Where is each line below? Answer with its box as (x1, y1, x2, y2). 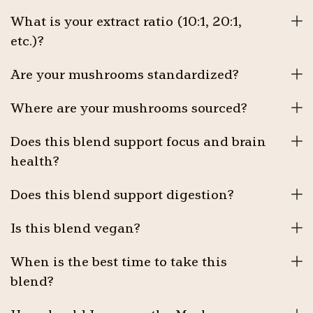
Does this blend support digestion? (10, 186, 234, 203)
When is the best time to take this (10, 253, 227, 270)
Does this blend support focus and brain (10, 133, 266, 150)
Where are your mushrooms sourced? (10, 99, 247, 116)
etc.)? (10, 32, 44, 49)
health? (10, 152, 59, 169)
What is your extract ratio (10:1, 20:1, (10, 13, 242, 29)
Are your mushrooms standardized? (10, 66, 239, 82)
